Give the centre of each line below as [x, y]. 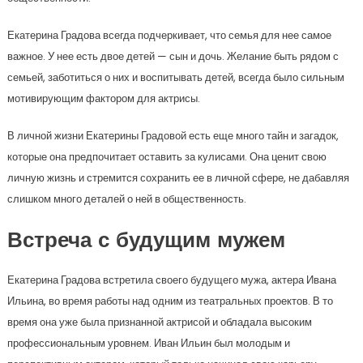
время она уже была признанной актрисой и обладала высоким [159, 322]
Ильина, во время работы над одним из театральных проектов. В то [170, 301]
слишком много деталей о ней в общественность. [126, 199]
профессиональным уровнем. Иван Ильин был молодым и [148, 343]
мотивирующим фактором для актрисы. [103, 98]
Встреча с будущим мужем [146, 242]
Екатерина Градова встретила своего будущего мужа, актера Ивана [171, 280]
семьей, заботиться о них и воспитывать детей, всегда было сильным [175, 77]
